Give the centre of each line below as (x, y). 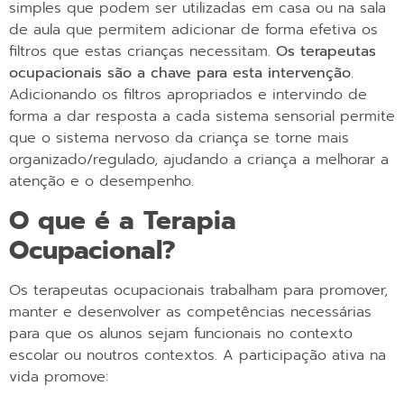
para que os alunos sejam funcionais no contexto (181, 333)
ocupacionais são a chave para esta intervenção (180, 73)
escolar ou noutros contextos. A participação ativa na (197, 355)
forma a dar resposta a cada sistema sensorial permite (202, 117)
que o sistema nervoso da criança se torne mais (179, 138)
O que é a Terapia (123, 220)
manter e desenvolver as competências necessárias (190, 312)
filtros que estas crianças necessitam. (142, 52)
